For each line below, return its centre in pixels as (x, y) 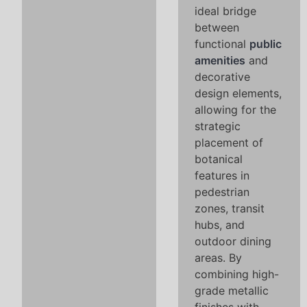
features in (222, 175)
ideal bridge (225, 11)
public (266, 44)
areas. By (218, 258)
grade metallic (232, 291)
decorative (222, 77)
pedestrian (222, 192)
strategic (218, 126)
